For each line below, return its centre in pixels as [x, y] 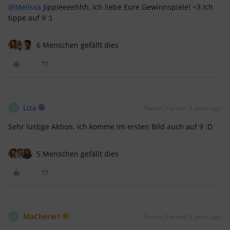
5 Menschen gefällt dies [78, 154]
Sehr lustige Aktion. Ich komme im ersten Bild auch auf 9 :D [111, 127]
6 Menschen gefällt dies [78, 45]
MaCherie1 [42, 217]
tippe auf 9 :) [30, 18]
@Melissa [25, 7]
